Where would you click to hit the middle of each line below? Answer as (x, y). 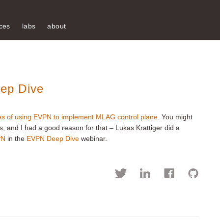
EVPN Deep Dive (53, 138)
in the (16, 138)
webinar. (93, 138)
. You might (175, 117)
